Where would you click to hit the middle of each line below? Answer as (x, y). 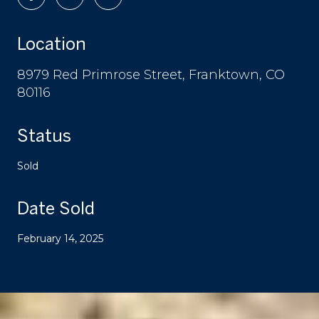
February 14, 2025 (60, 238)
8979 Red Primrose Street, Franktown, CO (151, 74)
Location (52, 43)
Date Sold (56, 208)
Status (44, 135)
